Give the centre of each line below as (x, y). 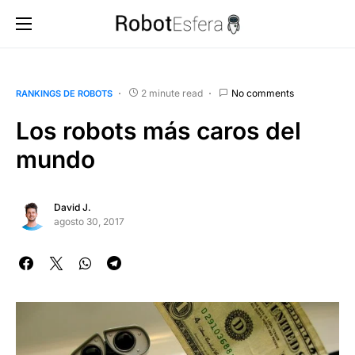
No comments (263, 93)
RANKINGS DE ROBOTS (64, 94)
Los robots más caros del (158, 131)
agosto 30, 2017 (89, 221)
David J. (73, 207)
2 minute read (172, 93)
